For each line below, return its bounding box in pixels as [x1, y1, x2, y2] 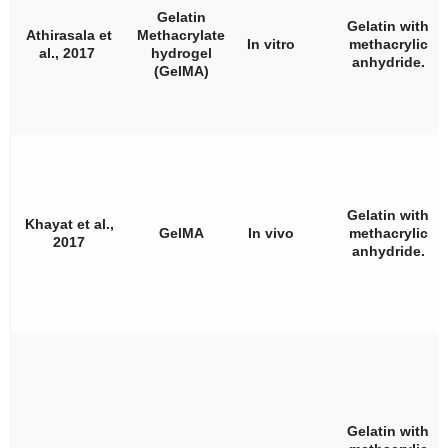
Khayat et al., [24, 215, 114, 232]
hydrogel [150, 44, 212, 61]
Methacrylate [137, 26, 225, 43]
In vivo [247, 224, 294, 241]
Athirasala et [26, 26, 112, 43]
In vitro [246, 35, 295, 52]
